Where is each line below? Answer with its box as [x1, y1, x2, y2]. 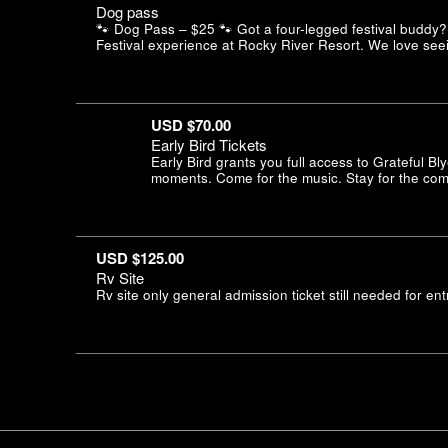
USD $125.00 [96, 247, 184, 270]
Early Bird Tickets [151, 134, 267, 156]
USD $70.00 [151, 114, 231, 137]
